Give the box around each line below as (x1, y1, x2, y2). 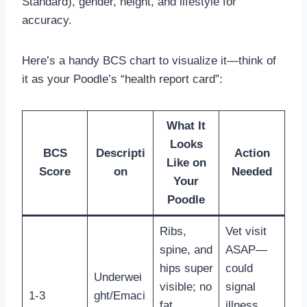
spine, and (159, 243, 212, 257)
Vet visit (225, 225, 267, 238)
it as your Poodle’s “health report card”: (22, 73, 223, 86)
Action (234, 147, 270, 160)
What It (167, 119, 206, 133)
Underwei (93, 271, 142, 284)
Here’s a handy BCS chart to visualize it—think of (22, 54, 276, 68)
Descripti (95, 147, 145, 160)
